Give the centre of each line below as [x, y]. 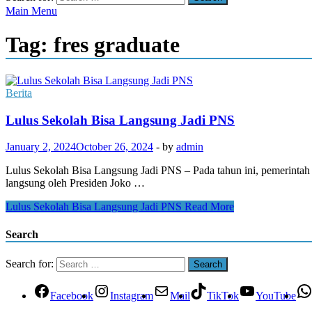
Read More [208, 207]
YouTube [276, 295]
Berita [19, 93]
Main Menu [31, 11]
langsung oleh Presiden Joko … [75, 183]
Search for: [30, 263]
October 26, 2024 [115, 147]
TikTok [223, 295]
